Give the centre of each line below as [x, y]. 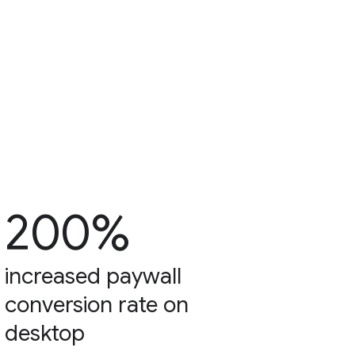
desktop [45, 334]
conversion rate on [97, 305]
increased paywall [94, 277]
